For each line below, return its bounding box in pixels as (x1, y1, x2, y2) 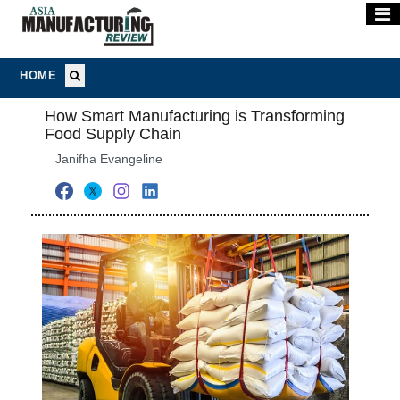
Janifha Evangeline (55, 152, 163, 166)
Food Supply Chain (45, 125, 182, 143)
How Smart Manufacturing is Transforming (45, 107, 346, 125)
